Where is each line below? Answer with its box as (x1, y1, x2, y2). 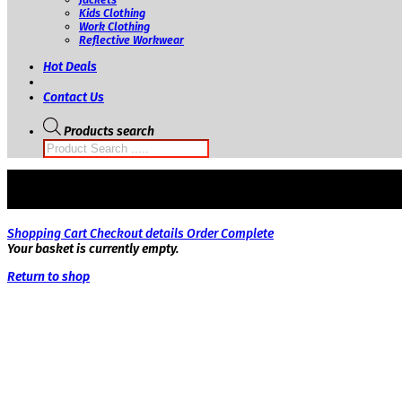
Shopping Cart (7, 225, 90, 241)
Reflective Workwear (79, 32, 184, 47)
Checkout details (90, 225, 187, 241)
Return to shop (7, 269, 90, 285)
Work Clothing (79, 19, 150, 33)
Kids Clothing (79, 5, 145, 20)
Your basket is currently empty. (7, 240, 179, 257)
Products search (64, 123, 154, 139)
